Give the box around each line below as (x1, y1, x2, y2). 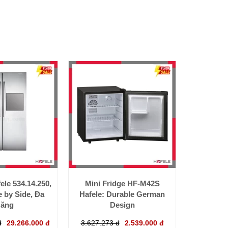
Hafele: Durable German (79, 189, 165, 198)
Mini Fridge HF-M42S (84, 179, 160, 188)
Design (109, 200, 135, 209)
